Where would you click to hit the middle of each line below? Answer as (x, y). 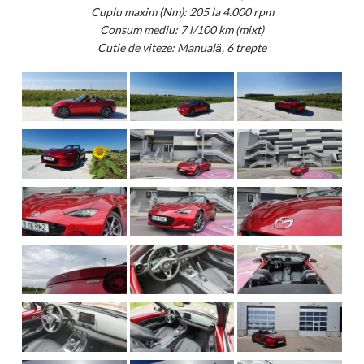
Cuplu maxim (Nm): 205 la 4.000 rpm (182, 11)
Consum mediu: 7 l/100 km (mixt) (182, 29)
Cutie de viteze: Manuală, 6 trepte (182, 47)
